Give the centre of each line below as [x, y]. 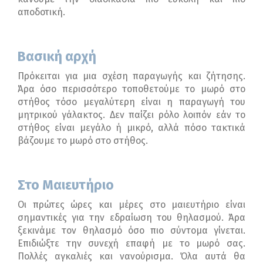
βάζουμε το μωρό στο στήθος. [83, 141]
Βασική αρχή [57, 57]
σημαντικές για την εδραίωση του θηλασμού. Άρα [131, 218]
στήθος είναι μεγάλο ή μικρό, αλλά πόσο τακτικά [131, 128]
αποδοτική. [41, 12]
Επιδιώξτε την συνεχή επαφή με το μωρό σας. [131, 244]
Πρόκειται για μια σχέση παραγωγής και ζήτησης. [131, 76]
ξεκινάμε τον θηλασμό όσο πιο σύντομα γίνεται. [131, 231]
